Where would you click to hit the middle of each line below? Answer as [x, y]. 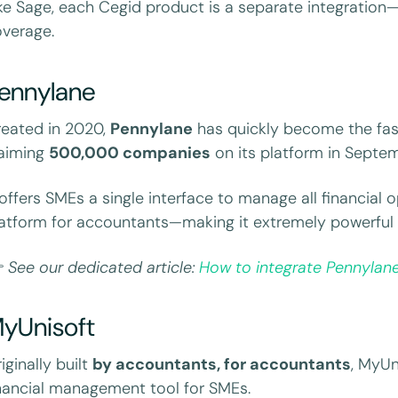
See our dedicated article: [104, 267]
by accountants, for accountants [222, 365]
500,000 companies [130, 152]
